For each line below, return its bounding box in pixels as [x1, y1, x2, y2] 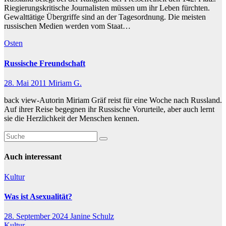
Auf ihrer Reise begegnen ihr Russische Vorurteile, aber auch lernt [4, 105, 214, 114]
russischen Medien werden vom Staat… [4, 22, 131, 31]
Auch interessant [4, 152, 62, 161]
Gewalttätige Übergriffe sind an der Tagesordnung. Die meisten [4, 13, 206, 22]
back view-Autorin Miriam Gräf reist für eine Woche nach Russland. [4, 96, 222, 104]
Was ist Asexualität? [4, 192, 72, 201]
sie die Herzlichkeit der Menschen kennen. [4, 114, 139, 123]
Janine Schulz [70, 212, 114, 221]
